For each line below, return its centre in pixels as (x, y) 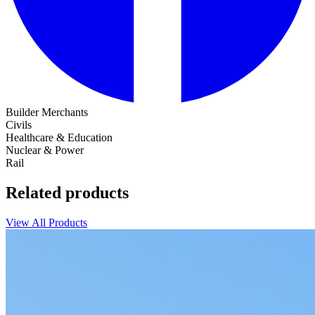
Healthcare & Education (59, 138)
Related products (67, 193)
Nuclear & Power (45, 150)
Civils (19, 125)
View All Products (46, 223)
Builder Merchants (47, 112)
